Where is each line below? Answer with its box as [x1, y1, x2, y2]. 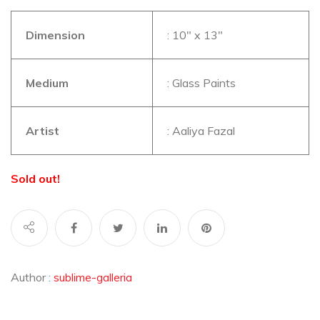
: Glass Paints [167, 75, 236, 90]
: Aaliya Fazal [167, 123, 235, 138]
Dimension [26, 27, 85, 42]
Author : [11, 269, 54, 284]
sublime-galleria [54, 269, 132, 284]
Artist [26, 123, 59, 138]
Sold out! [11, 171, 60, 186]
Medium [26, 75, 69, 90]
